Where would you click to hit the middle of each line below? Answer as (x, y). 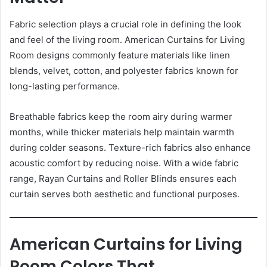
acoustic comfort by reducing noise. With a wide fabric (124, 163)
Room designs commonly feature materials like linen (120, 55)
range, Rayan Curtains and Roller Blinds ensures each (123, 178)
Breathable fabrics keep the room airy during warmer (121, 116)
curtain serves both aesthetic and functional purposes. (125, 194)
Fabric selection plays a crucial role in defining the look (125, 24)
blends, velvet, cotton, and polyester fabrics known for (124, 70)
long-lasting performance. (65, 86)
